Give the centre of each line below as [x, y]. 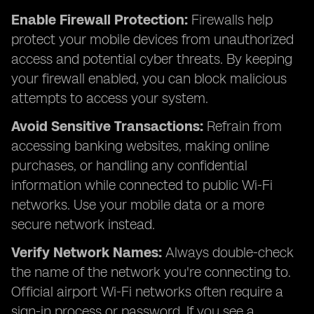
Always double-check [228, 252]
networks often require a [209, 292]
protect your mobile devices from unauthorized [152, 39]
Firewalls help [230, 20]
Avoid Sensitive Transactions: [107, 126]
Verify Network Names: [87, 252]
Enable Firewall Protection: [100, 20]
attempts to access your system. [110, 98]
